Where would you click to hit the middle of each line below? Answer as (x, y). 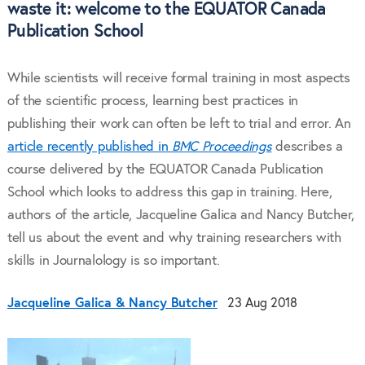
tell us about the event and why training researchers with (174, 238)
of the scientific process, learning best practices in (153, 101)
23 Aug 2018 (262, 303)
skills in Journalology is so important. (113, 261)
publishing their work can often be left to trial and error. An (179, 124)
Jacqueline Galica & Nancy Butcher (112, 303)
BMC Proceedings (222, 147)
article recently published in (89, 147)
